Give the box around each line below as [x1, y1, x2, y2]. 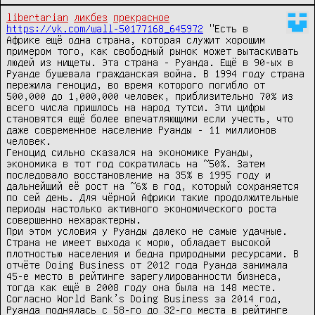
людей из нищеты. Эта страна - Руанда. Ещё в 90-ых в [6, 56, 293, 68]
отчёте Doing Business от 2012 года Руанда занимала [6, 259, 288, 271]
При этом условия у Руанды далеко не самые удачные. [6, 225, 288, 237]
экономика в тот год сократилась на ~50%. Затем [6, 157, 265, 169]
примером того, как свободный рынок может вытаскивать [6, 45, 299, 57]
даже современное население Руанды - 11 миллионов [6, 124, 276, 136]
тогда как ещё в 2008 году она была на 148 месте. [6, 281, 276, 293]
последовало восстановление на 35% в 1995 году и [6, 169, 271, 181]
